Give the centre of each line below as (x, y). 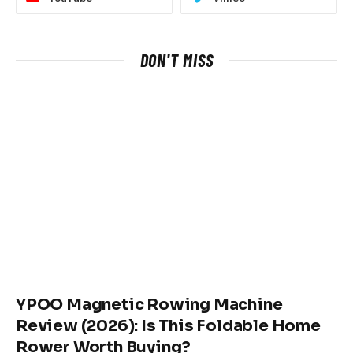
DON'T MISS (176, 59)
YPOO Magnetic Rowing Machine (149, 305)
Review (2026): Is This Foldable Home (168, 326)
